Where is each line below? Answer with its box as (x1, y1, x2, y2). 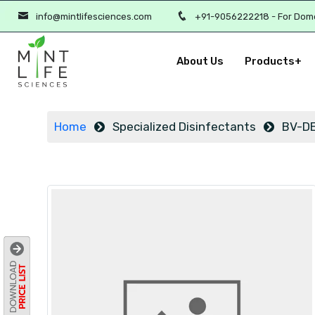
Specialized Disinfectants (112, 120, 256, 134)
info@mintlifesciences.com (36, 11, 152, 22)
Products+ (244, 55, 302, 67)
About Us (176, 55, 224, 67)
